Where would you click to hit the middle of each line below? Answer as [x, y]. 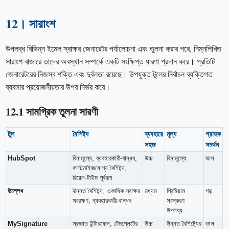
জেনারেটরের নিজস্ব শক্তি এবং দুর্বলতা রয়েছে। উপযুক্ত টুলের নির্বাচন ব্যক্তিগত [109, 74]
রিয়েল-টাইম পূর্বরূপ [93, 177]
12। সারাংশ [31, 23]
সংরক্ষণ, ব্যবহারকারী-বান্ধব [102, 200]
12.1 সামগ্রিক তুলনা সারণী [52, 111]
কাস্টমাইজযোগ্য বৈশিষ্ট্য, [100, 168]
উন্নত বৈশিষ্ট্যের [184, 223]
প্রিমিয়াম [176, 191]
